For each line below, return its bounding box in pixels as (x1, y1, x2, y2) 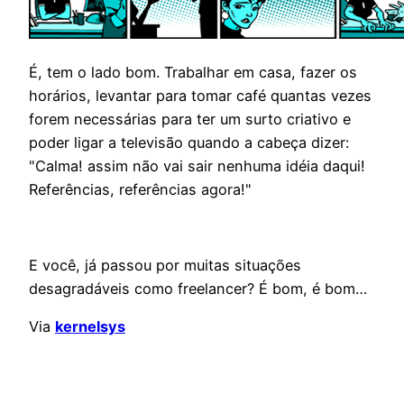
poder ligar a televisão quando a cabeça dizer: (29, 133, 349, 151)
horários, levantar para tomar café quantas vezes (29, 86, 372, 105)
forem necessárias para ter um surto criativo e (29, 109, 351, 128)
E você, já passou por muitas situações (29, 256, 301, 275)
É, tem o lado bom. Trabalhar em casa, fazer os (29, 62, 357, 81)
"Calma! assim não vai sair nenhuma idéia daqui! (29, 156, 365, 175)
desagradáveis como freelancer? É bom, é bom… (29, 280, 367, 298)
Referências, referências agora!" (29, 179, 252, 198)
